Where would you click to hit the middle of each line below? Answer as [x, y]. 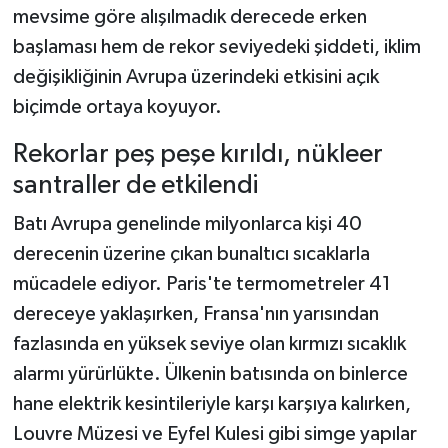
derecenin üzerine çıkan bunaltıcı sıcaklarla [191, 254]
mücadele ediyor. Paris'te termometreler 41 [201, 284]
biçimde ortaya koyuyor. [117, 106]
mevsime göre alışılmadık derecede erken [189, 16]
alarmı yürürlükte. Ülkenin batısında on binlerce [210, 374]
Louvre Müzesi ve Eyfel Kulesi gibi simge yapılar [214, 434]
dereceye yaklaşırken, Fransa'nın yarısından [195, 314]
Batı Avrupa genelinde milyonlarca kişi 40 [187, 224]
